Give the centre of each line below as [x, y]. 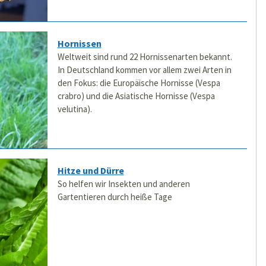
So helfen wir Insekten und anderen [123, 184]
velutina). [75, 109]
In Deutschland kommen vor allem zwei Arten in [144, 70]
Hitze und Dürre [91, 171]
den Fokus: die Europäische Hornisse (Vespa [139, 83]
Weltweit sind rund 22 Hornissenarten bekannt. [145, 57]
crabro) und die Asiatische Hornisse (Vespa [136, 96]
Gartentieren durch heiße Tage [115, 197]
